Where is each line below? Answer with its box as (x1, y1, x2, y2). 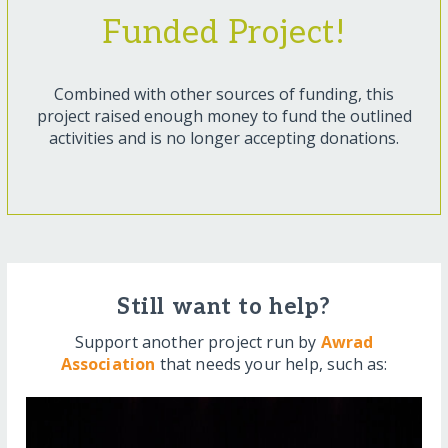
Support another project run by (74, 331, 321, 354)
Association (60, 353, 156, 376)
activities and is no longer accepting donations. (49, 127, 399, 150)
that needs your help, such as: (155, 353, 388, 376)
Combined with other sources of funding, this (54, 83, 394, 106)
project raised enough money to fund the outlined (36, 105, 412, 128)
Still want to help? (117, 294, 331, 322)
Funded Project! (102, 14, 346, 53)
